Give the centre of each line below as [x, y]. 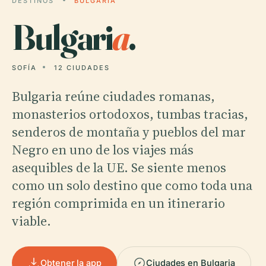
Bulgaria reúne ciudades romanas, [113, 96]
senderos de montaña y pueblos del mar [129, 132]
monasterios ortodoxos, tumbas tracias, [130, 114]
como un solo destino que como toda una [132, 185]
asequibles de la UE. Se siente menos [119, 167]
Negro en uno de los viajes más [103, 150]
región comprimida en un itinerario [118, 203]
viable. [31, 221]
